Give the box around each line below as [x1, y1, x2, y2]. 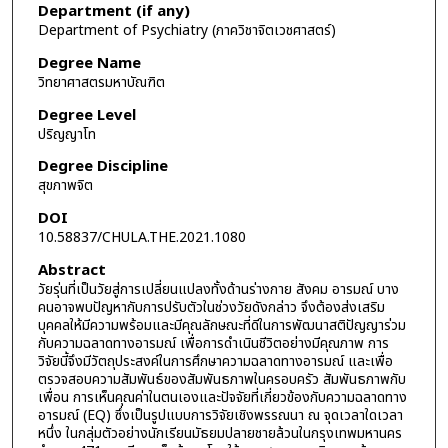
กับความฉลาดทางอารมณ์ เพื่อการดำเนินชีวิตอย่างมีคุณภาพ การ [37, 332, 389, 354]
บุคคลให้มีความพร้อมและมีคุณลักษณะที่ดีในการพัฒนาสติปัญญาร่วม [37, 314, 406, 336]
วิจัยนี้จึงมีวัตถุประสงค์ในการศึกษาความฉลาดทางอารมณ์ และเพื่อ [37, 350, 393, 372]
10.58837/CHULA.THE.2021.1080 [37, 226, 246, 248]
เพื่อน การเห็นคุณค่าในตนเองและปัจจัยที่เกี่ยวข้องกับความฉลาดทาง [37, 386, 407, 408]
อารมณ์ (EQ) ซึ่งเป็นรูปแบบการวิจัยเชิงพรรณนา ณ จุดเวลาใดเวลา [37, 404, 403, 426]
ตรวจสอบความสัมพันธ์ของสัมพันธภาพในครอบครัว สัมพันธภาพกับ [37, 368, 406, 390]
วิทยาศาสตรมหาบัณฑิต [37, 71, 165, 93]
